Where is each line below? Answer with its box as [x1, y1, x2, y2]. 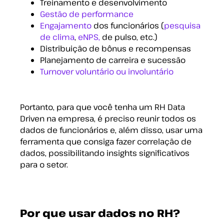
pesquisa [164, 20, 200, 31]
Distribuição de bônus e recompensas [40, 43, 191, 54]
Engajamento [40, 20, 91, 31]
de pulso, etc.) [100, 31, 157, 43]
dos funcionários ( [91, 20, 164, 31]
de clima [40, 31, 74, 43]
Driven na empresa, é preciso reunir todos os [20, 113, 196, 124]
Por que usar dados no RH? [20, 206, 180, 220]
